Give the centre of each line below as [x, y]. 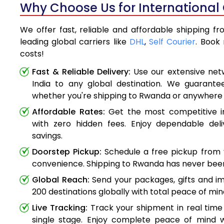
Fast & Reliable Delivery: [81, 72]
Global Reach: [61, 180]
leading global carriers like [75, 42]
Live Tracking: [60, 208]
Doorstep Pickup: [67, 152]
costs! [32, 54]
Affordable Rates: [68, 112]
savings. [47, 136]
